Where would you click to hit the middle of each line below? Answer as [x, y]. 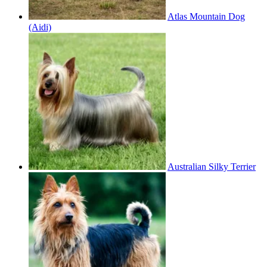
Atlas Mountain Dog [206, 16]
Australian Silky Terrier [212, 166]
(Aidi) [40, 27]
